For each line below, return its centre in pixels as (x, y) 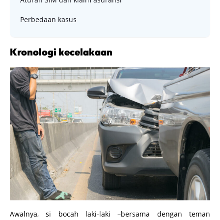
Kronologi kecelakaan (61, 52)
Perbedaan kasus (48, 19)
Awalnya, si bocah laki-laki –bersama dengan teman (110, 214)
